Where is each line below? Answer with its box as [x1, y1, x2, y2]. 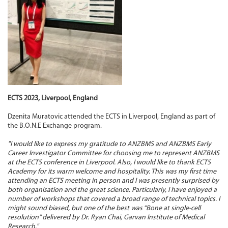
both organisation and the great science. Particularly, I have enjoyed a [8, 186, 217, 194]
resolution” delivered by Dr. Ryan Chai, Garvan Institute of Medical [8, 214, 205, 222]
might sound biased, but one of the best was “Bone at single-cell [8, 205, 201, 213]
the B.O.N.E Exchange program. [8, 122, 102, 130]
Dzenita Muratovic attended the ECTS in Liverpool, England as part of [8, 113, 215, 121]
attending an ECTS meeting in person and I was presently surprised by [8, 177, 219, 185]
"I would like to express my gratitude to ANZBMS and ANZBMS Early [8, 140, 211, 149]
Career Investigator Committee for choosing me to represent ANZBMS [8, 150, 219, 158]
